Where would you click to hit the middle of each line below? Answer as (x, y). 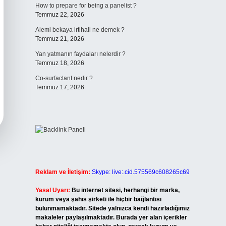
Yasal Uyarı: (52, 190)
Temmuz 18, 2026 (60, 63)
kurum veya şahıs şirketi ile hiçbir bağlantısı (98, 199)
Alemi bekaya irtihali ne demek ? (80, 30)
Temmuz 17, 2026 (60, 87)
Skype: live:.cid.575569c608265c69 (140, 172)
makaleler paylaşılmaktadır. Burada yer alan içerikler (111, 217)
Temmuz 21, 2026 (60, 39)
